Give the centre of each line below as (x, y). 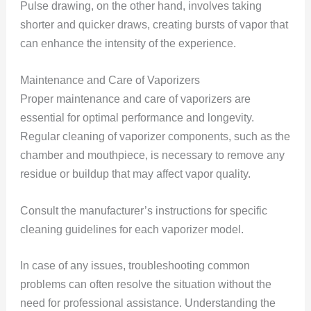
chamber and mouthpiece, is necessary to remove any (152, 155)
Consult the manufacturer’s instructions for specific (143, 210)
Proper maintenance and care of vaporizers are (135, 99)
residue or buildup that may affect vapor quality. (136, 174)
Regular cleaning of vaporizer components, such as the (155, 136)
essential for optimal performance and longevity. (137, 117)
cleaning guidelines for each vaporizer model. (132, 229)
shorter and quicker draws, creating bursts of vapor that (154, 25)
